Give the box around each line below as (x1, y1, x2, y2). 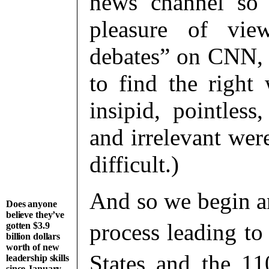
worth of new (6, 242, 59, 252)
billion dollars (6, 231, 61, 241)
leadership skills (6, 253, 69, 263)
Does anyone (6, 199, 57, 209)
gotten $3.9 (6, 220, 50, 231)
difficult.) (89, 151, 179, 177)
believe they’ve (6, 210, 65, 220)
